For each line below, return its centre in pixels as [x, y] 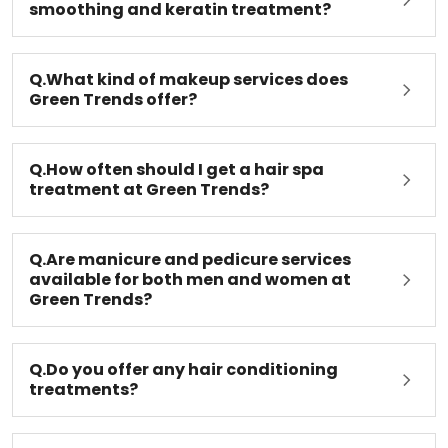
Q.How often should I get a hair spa [176, 182]
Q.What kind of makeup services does [188, 92]
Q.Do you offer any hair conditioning [183, 382]
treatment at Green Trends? [149, 202]
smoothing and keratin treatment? [180, 22]
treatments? [83, 402]
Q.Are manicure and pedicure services [190, 272]
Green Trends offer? [113, 112]
